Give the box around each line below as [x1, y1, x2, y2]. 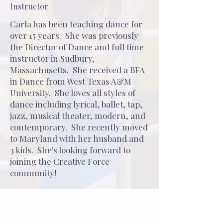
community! [10, 167, 58, 178]
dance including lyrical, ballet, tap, [10, 99, 142, 110]
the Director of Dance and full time [10, 41, 144, 52]
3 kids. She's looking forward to [10, 144, 130, 155]
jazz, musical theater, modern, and [10, 110, 145, 121]
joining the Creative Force [10, 156, 110, 167]
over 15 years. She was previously [10, 30, 138, 41]
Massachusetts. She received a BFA [10, 64, 145, 75]
